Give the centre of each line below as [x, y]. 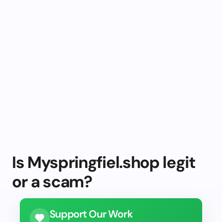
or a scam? [52, 182]
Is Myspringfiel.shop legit [104, 162]
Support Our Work [91, 214]
